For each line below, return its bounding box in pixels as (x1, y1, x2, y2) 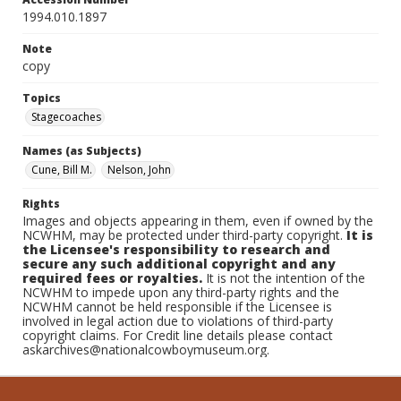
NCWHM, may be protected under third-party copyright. (22, 226, 346, 243)
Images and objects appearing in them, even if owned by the (22, 212, 373, 229)
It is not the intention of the (202, 269, 365, 286)
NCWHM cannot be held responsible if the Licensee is (22, 298, 332, 315)
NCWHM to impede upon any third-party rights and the (22, 284, 339, 301)
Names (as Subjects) (22, 143, 141, 158)
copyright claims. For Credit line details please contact (22, 327, 333, 344)
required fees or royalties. (22, 269, 202, 286)
